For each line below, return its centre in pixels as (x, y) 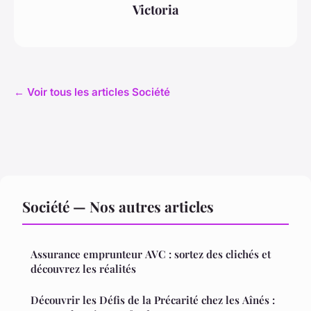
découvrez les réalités (83, 268)
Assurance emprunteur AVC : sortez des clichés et (151, 254)
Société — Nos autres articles (118, 206)
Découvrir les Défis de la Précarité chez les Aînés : (153, 300)
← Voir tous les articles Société (92, 92)
